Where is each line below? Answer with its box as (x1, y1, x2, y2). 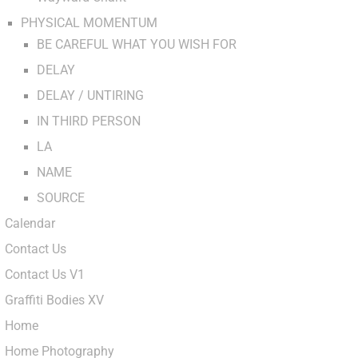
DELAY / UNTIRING (37, 89, 144, 103)
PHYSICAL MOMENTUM (21, 16, 157, 30)
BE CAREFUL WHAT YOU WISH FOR (37, 38, 237, 52)
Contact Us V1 (5, 268, 85, 282)
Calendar (5, 217, 55, 231)
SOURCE (37, 191, 85, 205)
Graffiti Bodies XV (5, 293, 104, 308)
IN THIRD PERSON (37, 114, 141, 129)
